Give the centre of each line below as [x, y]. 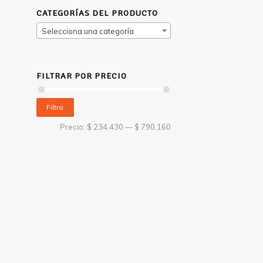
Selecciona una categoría [87, 31]
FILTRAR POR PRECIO [81, 76]
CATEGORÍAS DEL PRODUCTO [97, 13]
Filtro [55, 107]
